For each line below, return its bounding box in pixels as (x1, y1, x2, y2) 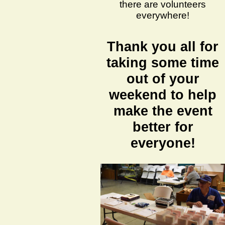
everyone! (130, 135, 195, 151)
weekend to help (109, 87, 216, 102)
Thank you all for (107, 39, 218, 54)
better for (132, 119, 193, 135)
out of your (126, 71, 199, 86)
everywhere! (136, 10, 189, 21)
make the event (113, 103, 212, 119)
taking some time (106, 55, 219, 70)
